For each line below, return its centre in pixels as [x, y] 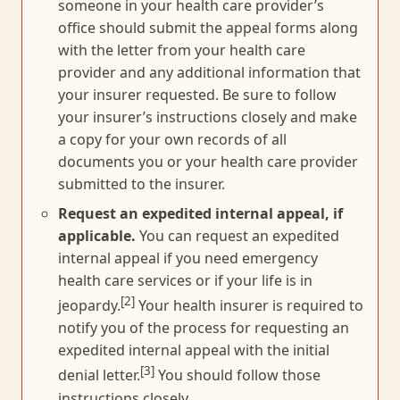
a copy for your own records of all [172, 139]
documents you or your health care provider [208, 161]
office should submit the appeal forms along [208, 27]
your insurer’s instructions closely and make [208, 117]
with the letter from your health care [182, 50]
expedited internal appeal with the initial [194, 350]
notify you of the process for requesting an [204, 328]
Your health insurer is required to [249, 306]
